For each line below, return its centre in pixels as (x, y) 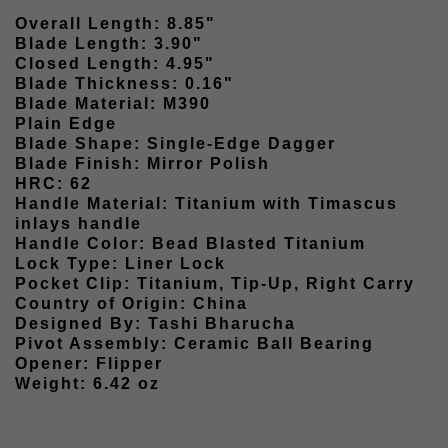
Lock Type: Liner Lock (120, 264)
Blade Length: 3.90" (109, 44)
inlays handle (78, 224)
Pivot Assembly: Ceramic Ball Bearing (194, 344)
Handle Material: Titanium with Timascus (206, 204)
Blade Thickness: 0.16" (124, 84)
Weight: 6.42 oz (87, 384)
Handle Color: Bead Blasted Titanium (190, 244)
